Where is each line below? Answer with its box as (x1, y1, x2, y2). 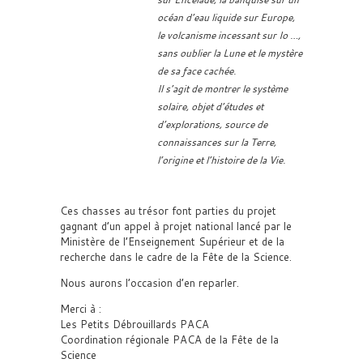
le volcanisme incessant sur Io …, (157, 28, 301, 42)
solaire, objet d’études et (157, 100, 263, 113)
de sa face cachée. (157, 64, 236, 78)
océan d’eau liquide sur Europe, (157, 11, 295, 24)
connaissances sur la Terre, (157, 135, 276, 149)
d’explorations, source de (157, 117, 267, 131)
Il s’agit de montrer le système (157, 82, 288, 96)
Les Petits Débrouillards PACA (60, 317, 209, 331)
